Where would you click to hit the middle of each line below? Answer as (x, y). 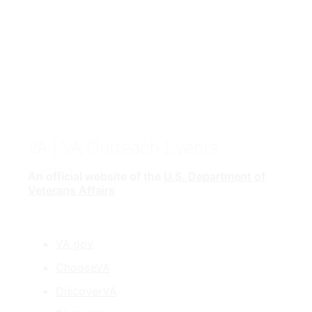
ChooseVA (83, 268)
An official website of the (96, 177)
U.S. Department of (214, 177)
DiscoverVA (86, 291)
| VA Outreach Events (133, 148)
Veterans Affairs (71, 190)
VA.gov (75, 244)
